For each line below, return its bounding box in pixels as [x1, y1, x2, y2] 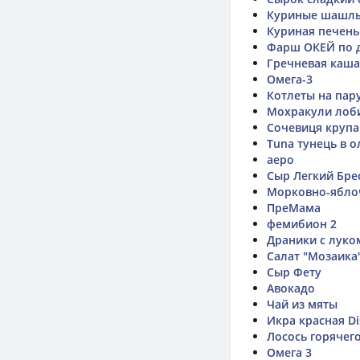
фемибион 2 [267, 216, 337, 231]
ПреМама [267, 200, 321, 215]
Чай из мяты [267, 297, 337, 312]
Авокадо [267, 280, 315, 296]
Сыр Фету [267, 264, 321, 280]
